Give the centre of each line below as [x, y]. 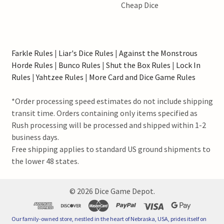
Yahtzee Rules [59, 77]
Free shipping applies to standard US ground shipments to [111, 149]
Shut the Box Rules [138, 65]
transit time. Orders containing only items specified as [104, 113]
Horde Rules [32, 65]
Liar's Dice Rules [86, 53]
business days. [35, 137]
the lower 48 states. [45, 161]
